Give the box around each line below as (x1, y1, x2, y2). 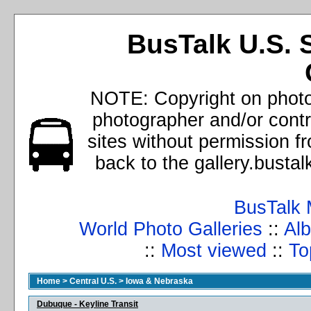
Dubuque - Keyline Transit (37, 299, 138, 309)
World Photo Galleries (78, 219, 262, 239)
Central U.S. (69, 276, 117, 286)
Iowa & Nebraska (126, 276, 193, 286)
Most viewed (160, 240, 267, 261)
